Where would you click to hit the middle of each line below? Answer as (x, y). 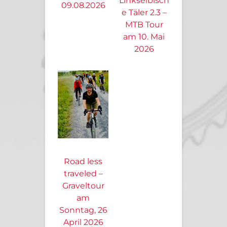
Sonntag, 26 (83, 210)
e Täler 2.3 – (144, 13)
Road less (83, 161)
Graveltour (83, 185)
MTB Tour (144, 25)
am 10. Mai (144, 37)
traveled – (83, 173)
